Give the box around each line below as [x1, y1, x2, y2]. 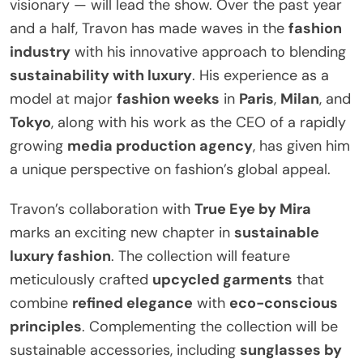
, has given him [253, 136, 350, 156]
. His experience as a [192, 66, 329, 86]
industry [10, 42, 70, 62]
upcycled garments [152, 270, 293, 290]
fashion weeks [117, 89, 220, 109]
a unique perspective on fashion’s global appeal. [10, 160, 331, 180]
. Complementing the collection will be [82, 317, 338, 337]
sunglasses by [240, 340, 342, 361]
